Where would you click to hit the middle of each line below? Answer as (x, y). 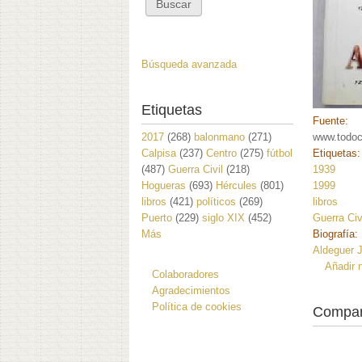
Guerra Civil (196, 169)
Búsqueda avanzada (189, 64)
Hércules (236, 185)
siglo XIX (223, 217)
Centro (221, 153)
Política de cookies (197, 306)
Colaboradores (185, 274)
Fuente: (333, 121)
